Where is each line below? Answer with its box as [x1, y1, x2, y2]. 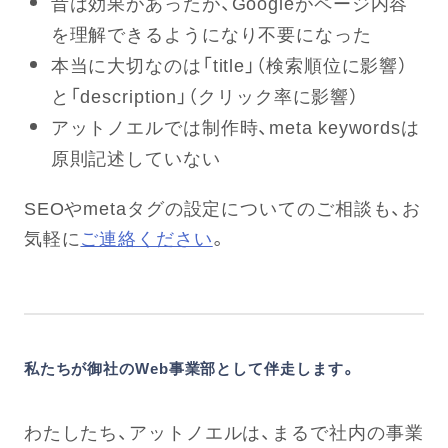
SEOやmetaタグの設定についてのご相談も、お [23, 194, 422, 222]
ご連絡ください [80, 224, 213, 252]
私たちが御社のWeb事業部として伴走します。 [23, 356, 358, 380]
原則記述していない [50, 144, 221, 172]
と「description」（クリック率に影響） [50, 82, 360, 110]
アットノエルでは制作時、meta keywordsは [50, 113, 420, 141]
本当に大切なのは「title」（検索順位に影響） [50, 51, 409, 79]
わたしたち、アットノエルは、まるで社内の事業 [23, 418, 424, 446]
